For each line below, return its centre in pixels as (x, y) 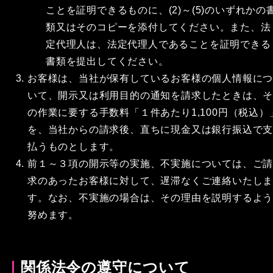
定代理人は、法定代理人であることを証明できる (158, 44)
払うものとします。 (74, 147)
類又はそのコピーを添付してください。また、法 (158, 27)
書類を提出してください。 (107, 61)
